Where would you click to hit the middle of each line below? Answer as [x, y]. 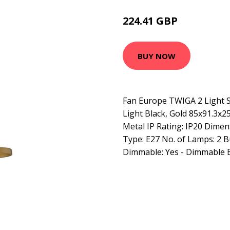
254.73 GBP [197, 22]
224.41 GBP [151, 21]
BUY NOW [157, 56]
